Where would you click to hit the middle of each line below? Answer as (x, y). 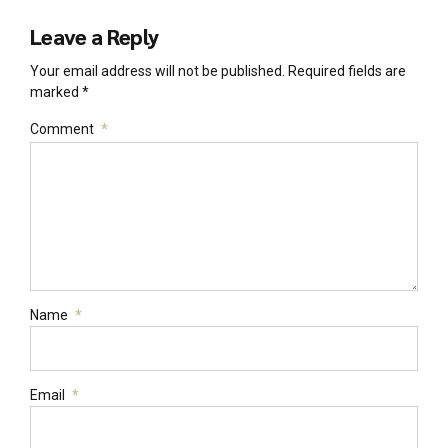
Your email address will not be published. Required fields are (218, 70)
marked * (59, 91)
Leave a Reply (94, 36)
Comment (62, 128)
